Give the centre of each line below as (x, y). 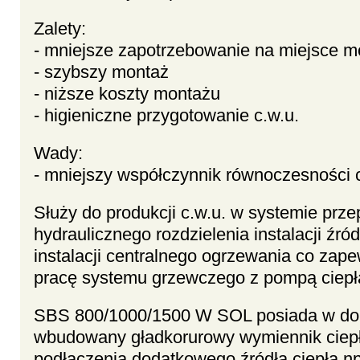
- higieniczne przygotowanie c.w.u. (166, 116)
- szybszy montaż (101, 72)
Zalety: (60, 29)
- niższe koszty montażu (127, 94)
